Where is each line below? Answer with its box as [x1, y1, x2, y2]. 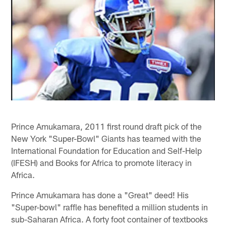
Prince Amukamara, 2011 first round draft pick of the [11, 121, 202, 131]
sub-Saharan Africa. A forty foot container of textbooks [11, 213, 208, 224]
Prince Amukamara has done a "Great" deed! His [11, 189, 189, 200]
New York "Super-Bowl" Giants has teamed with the [11, 133, 202, 143]
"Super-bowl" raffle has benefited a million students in [11, 201, 208, 212]
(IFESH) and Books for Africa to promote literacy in [11, 157, 192, 167]
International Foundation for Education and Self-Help [11, 145, 202, 155]
